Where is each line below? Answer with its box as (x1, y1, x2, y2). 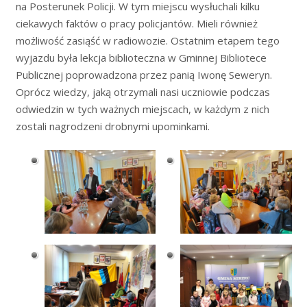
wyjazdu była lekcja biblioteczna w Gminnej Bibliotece (15, 50, 267, 64)
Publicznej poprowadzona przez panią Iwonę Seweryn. (15, 67, 272, 82)
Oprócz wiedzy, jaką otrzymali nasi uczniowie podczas (15, 84, 270, 99)
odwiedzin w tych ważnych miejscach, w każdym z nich (15, 101, 269, 116)
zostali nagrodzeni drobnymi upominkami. (15, 119, 212, 133)
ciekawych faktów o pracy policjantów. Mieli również (15, 16, 258, 30)
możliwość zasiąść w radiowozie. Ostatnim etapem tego (15, 33, 280, 47)
